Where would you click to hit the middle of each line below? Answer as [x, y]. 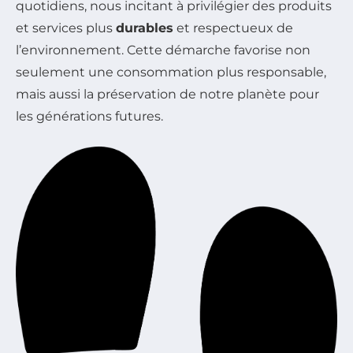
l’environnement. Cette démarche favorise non [163, 50]
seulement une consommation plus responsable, [171, 72]
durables [145, 28]
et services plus [66, 28]
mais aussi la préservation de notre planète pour [167, 95]
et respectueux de [233, 28]
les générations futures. [89, 117]
